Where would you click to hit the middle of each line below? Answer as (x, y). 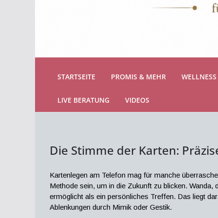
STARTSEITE (76, 76)
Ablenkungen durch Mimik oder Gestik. (111, 207)
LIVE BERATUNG (83, 100)
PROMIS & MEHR (138, 76)
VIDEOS (137, 100)
